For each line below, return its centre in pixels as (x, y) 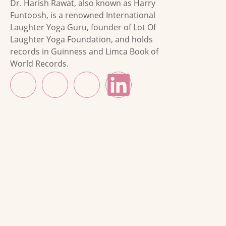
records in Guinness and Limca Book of (84, 51)
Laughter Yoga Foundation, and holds (81, 39)
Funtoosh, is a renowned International (83, 15)
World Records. (39, 63)
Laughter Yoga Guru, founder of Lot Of (83, 27)
